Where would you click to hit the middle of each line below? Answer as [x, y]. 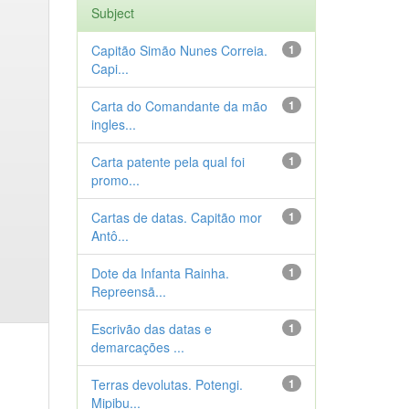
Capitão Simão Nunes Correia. [179, 50]
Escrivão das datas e [151, 329]
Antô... [110, 236]
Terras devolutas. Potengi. [167, 384]
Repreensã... [128, 291]
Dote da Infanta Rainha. [160, 273]
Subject [112, 13]
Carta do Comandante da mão [179, 106]
